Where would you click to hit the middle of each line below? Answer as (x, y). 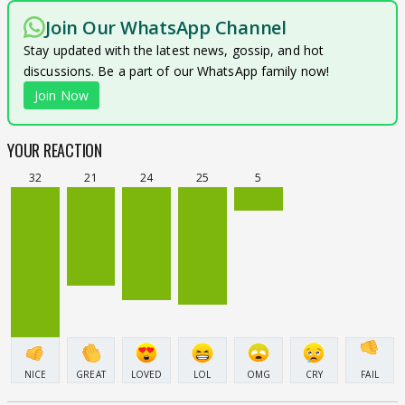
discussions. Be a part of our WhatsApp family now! (177, 71)
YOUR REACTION (55, 151)
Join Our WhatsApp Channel (166, 28)
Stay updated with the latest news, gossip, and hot (174, 51)
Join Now (61, 96)
